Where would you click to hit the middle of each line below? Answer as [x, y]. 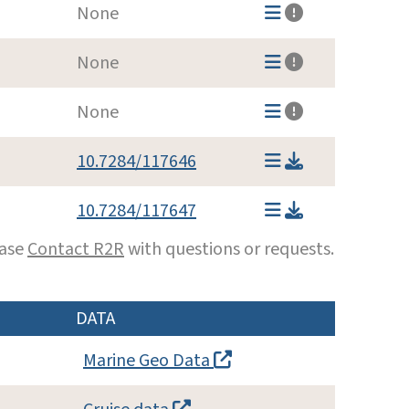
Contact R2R [76, 249]
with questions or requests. [229, 249]
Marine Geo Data [148, 360]
